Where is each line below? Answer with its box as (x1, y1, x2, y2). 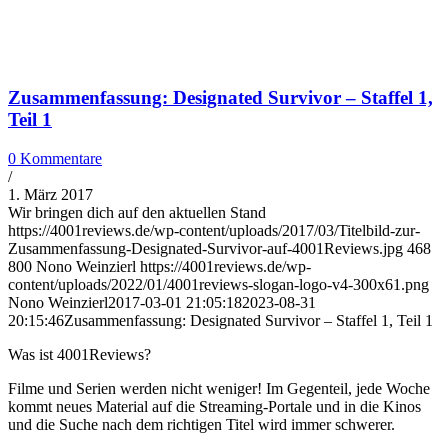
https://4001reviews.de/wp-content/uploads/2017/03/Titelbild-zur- (8, 222, 420, 240)
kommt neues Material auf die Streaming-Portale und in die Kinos (8, 398, 421, 416)
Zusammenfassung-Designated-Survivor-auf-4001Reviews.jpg (8, 240, 403, 258)
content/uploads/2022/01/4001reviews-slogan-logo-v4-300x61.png (8, 276, 429, 294)
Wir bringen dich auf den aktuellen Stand (8, 204, 266, 222)
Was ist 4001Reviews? (8, 346, 151, 364)
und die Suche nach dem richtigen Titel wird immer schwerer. (8, 416, 395, 434)
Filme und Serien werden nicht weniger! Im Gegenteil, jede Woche (8, 380, 430, 398)
